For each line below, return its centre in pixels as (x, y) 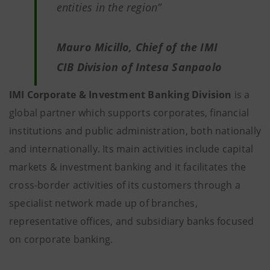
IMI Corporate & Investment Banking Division (121, 95)
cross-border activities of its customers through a (125, 185)
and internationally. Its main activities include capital (131, 149)
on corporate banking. (62, 239)
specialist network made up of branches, (103, 203)
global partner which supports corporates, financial (129, 113)
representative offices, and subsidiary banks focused (132, 221)
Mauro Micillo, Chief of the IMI (137, 47)
